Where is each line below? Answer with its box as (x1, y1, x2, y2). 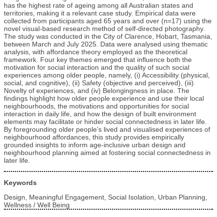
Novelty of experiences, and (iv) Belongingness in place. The (4, 87, 189, 95)
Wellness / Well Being (4, 201, 70, 209)
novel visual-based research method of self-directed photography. (4, 25, 205, 33)
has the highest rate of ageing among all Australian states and (4, 1, 193, 10)
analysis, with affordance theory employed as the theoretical (4, 48, 187, 56)
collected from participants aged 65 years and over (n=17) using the (4, 17, 212, 25)
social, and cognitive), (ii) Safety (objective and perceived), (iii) (4, 79, 194, 87)
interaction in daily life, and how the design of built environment (4, 110, 196, 118)
